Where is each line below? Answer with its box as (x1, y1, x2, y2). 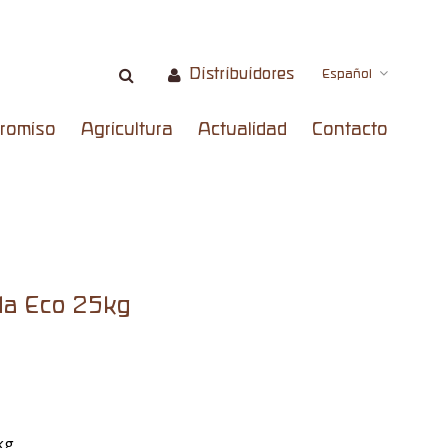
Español (321, 68, 372, 80)
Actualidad (197, 121, 287, 138)
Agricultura (80, 121, 173, 138)
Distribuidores (188, 66, 294, 82)
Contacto (311, 121, 388, 138)
